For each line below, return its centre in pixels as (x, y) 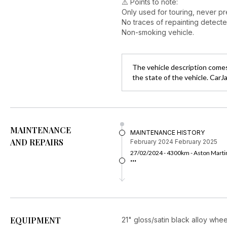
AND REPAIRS (37, 142)
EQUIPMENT (35, 220)
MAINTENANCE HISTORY (167, 133)
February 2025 (195, 142)
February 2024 (152, 142)
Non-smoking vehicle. (158, 32)
